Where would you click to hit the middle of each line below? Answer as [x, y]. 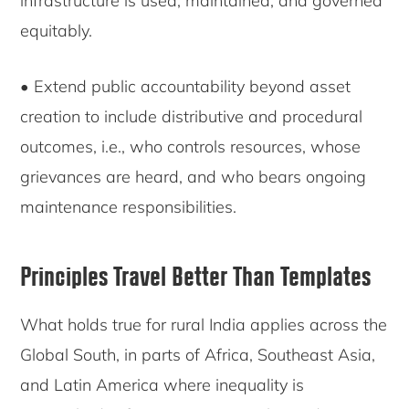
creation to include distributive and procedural [192, 117]
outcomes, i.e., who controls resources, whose [191, 147]
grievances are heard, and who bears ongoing [194, 177]
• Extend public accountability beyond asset [186, 87]
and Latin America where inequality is [163, 385]
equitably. [57, 31]
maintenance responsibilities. [129, 207]
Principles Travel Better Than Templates [196, 275]
